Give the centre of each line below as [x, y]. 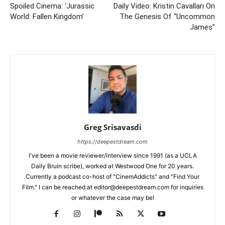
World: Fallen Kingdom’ [47, 17]
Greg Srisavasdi [113, 127]
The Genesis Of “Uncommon [167, 17]
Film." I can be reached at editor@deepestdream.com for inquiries [113, 187]
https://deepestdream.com [113, 142]
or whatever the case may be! [113, 198]
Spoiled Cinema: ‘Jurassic [52, 6]
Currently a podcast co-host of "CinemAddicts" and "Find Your [113, 177]
